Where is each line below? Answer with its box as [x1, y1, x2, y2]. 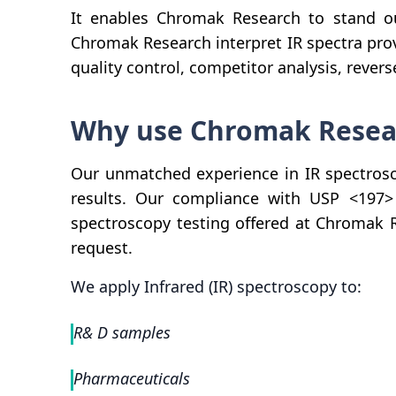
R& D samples [73, 321, 171, 343]
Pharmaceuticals [73, 367, 190, 389]
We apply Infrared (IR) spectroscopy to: [71, 275, 362, 297]
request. [71, 236, 133, 258]
